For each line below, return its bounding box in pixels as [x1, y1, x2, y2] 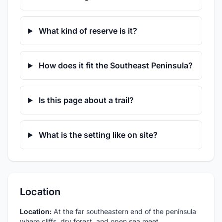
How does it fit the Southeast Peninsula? [36, 60, 193, 70]
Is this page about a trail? [36, 95, 134, 105]
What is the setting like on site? [36, 130, 158, 140]
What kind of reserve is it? [36, 26, 137, 36]
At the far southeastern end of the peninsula [52, 207, 196, 216]
